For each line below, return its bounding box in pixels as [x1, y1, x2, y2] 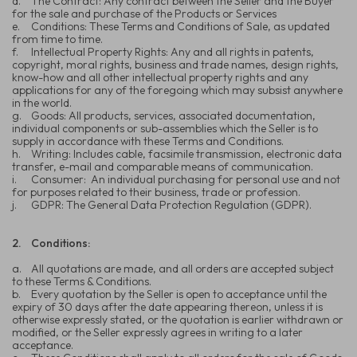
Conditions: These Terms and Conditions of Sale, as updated [31, 18, 330, 33]
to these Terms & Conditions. [12, 273, 151, 288]
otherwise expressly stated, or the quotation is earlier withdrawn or [12, 312, 343, 327]
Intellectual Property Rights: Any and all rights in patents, [31, 44, 314, 59]
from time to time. [12, 31, 105, 46]
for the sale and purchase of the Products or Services [12, 6, 279, 21]
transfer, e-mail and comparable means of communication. [12, 159, 313, 174]
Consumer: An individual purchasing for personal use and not [31, 171, 340, 186]
